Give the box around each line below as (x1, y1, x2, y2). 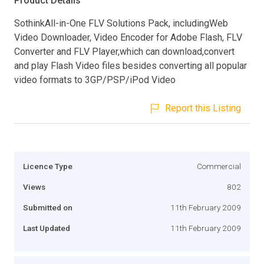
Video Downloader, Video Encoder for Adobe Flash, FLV (14, 31, 242, 43)
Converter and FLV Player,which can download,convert (14, 45, 235, 57)
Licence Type (23, 161, 72, 171)
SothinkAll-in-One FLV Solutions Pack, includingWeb (14, 17, 228, 29)
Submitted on (23, 202, 72, 212)
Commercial (197, 161, 241, 171)
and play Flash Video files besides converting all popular (14, 60, 247, 71)
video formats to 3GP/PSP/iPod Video (14, 74, 176, 85)
